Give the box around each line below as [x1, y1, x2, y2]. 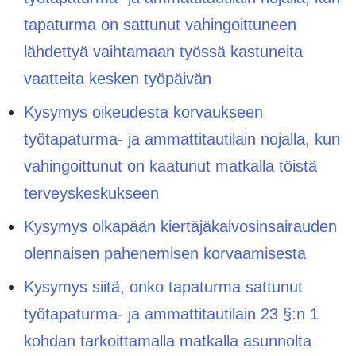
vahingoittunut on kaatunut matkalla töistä [24, 157, 317, 175]
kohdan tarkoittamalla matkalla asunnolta [24, 331, 311, 350]
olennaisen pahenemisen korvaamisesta [24, 244, 306, 262]
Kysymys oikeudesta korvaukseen [24, 103, 263, 121]
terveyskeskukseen [24, 184, 159, 202]
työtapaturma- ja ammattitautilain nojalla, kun [24, 130, 340, 148]
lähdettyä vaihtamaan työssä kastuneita [24, 42, 303, 60]
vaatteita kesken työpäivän [24, 69, 211, 87]
